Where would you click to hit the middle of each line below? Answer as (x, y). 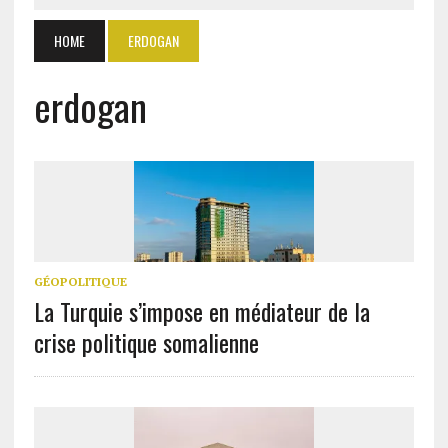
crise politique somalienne (146, 342)
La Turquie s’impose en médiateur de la (201, 311)
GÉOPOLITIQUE (80, 282)
